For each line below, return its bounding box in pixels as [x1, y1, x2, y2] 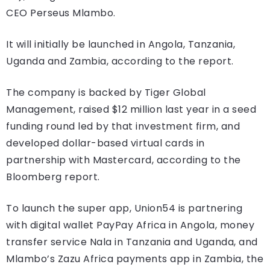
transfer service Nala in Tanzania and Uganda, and [6, 235, 258, 250]
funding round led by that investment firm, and [6, 119, 240, 134]
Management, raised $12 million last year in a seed [6, 102, 256, 117]
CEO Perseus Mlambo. [6, 6, 116, 20]
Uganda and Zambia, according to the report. [6, 54, 234, 69]
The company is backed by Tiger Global [6, 86, 206, 100]
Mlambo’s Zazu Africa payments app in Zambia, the [6, 252, 263, 266]
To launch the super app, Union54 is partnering [6, 201, 242, 216]
